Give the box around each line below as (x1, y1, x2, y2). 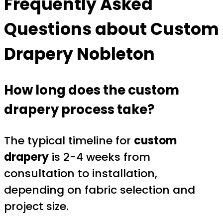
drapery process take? (4, 100, 154, 118)
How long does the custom (4, 81, 179, 99)
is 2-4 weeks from (49, 149, 150, 165)
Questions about (4, 17, 150, 41)
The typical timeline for (4, 132, 134, 148)
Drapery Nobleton (4, 42, 155, 66)
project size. (4, 198, 69, 214)
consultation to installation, (4, 165, 157, 181)
